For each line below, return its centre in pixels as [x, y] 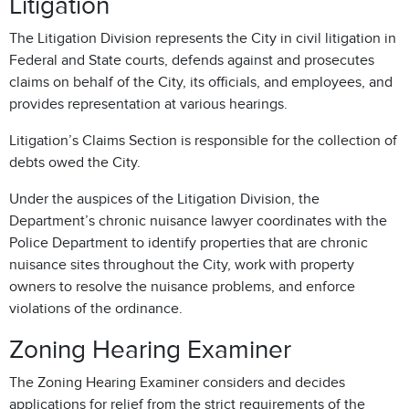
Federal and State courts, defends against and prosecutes [192, 60]
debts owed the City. [75, 163]
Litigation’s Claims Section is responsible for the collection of [203, 141]
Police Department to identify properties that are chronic [189, 243]
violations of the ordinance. [96, 309]
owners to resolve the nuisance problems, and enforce [182, 287]
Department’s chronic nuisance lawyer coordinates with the [198, 221]
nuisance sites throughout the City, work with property [182, 265]
